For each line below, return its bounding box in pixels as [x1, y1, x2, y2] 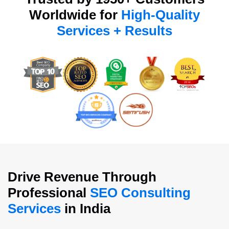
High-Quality [121, 7, 200, 22]
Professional [8, 185, 90, 200]
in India [61, 200, 110, 216]
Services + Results [57, 23, 172, 38]
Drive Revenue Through [8, 169, 156, 185]
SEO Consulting [90, 185, 191, 200]
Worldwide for [29, 7, 121, 22]
